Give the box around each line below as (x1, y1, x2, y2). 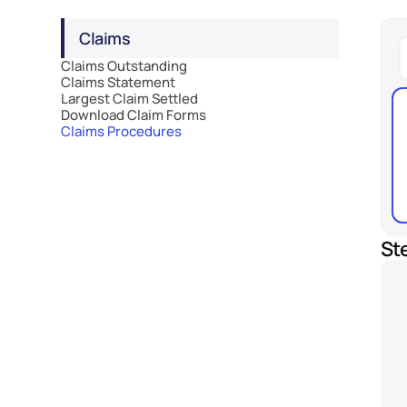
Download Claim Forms (61, 105, 207, 124)
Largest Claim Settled (61, 89, 199, 108)
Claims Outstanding (61, 56, 188, 75)
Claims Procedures (61, 122, 183, 141)
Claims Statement (61, 73, 176, 92)
